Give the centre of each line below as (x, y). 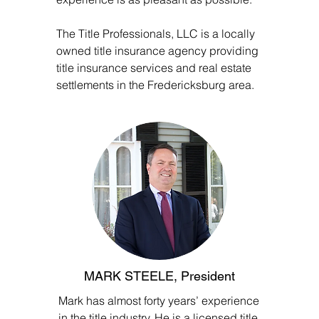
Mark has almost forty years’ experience (159, 300)
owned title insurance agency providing (157, 51)
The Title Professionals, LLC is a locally (156, 33)
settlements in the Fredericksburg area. (155, 85)
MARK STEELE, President (159, 276)
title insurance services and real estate (154, 68)
